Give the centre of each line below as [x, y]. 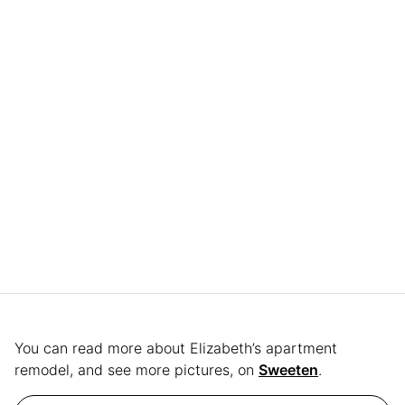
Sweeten [288, 369]
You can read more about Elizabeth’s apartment [176, 348]
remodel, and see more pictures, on [137, 369]
